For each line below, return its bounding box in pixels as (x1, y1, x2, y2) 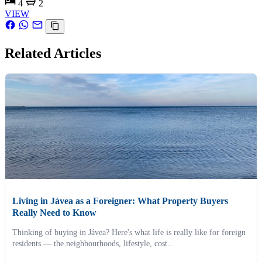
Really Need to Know (12, 207, 96, 218)
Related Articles (5, 45, 101, 61)
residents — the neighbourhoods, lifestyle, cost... (12, 239, 174, 248)
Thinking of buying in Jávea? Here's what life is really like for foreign (12, 227, 246, 237)
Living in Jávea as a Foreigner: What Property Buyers (12, 195, 228, 206)
